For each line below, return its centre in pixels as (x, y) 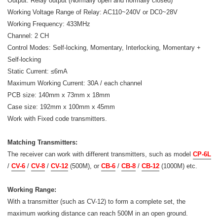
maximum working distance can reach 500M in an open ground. (98, 213)
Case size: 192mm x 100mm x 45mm (61, 107)
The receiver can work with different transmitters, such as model (100, 154)
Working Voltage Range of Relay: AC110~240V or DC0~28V (92, 12)
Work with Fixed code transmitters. (57, 118)
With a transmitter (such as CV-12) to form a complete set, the (96, 201)
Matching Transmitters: (42, 142)
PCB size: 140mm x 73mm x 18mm (59, 95)
